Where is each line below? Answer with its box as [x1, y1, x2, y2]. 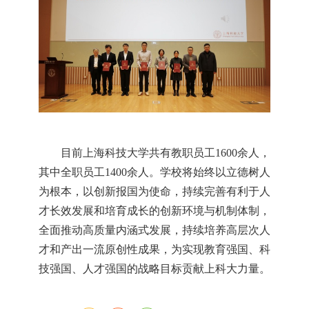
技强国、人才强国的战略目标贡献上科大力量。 [38, 263, 270, 275]
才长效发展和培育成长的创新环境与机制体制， [38, 205, 271, 217]
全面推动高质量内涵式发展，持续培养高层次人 [38, 224, 271, 237]
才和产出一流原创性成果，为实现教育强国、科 [38, 243, 271, 256]
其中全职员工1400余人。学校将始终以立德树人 [38, 166, 271, 179]
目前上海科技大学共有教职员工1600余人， [60, 147, 271, 159]
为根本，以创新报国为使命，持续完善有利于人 [38, 186, 271, 198]
